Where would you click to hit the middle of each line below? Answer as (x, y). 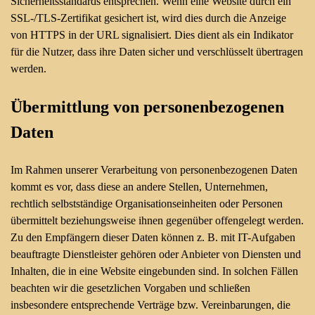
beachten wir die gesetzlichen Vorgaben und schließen (130, 288)
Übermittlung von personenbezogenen (147, 107)
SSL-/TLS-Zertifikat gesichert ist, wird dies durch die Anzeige (148, 18)
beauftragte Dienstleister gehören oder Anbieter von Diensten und (156, 254)
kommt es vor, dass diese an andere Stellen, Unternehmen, (139, 187)
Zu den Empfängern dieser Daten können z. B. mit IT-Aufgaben (153, 237)
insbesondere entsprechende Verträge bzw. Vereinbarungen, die (150, 305)
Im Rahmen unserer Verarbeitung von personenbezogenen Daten (154, 170)
